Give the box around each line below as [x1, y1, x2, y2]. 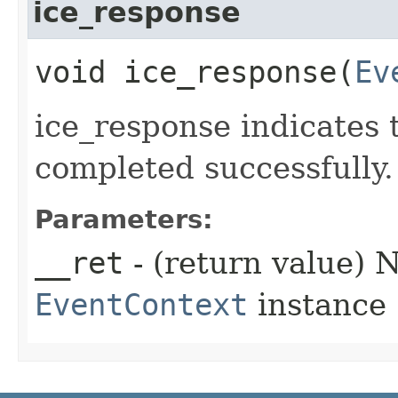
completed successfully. [35, 149, 394, 186]
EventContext [35, 286, 248, 322]
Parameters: [35, 203, 213, 235]
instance [248, 286, 386, 322]
